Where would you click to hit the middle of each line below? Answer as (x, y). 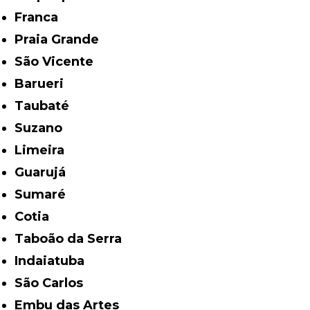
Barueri (44, 83)
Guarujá (45, 172)
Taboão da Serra (73, 238)
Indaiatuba (52, 261)
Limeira (44, 150)
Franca (40, 17)
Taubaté (47, 106)
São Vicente (58, 61)
